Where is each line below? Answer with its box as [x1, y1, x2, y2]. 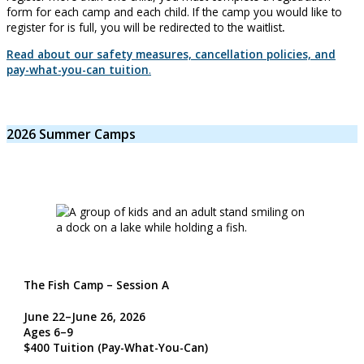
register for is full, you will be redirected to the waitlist [6, 19, 282, 36]
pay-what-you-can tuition [6, 61, 149, 77]
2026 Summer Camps [6, 125, 136, 144]
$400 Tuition [23, 339, 94, 355]
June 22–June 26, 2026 [23, 308, 145, 324]
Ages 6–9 [23, 323, 73, 340]
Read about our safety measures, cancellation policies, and [6, 45, 336, 62]
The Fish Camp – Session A [23, 276, 169, 292]
